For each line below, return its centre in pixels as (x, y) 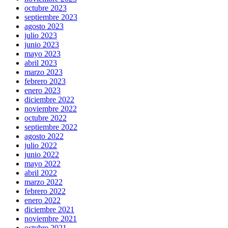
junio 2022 (42, 154)
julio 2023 (41, 35)
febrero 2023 (45, 81)
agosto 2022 (44, 136)
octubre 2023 (46, 8)
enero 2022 (42, 200)
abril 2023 (41, 63)
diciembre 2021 (49, 209)
